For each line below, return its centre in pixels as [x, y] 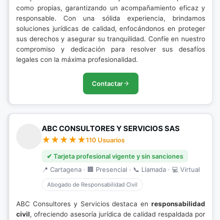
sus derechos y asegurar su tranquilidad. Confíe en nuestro [111, 39]
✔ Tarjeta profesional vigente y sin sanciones [115, 156]
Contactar [107, 83]
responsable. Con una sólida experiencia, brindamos [111, 18]
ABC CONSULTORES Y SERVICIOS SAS [111, 128]
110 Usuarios [105, 140]
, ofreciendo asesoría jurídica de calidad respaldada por [118, 214]
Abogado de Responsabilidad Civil [92, 185]
